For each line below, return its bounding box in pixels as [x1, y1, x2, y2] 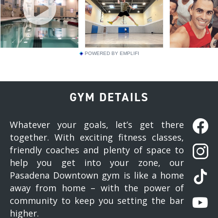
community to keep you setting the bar [10, 195, 184, 207]
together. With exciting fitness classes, [10, 131, 184, 144]
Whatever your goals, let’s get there [10, 119, 184, 131]
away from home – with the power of [10, 182, 184, 194]
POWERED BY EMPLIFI [84, 51, 139, 56]
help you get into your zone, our [10, 157, 184, 169]
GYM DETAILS [69, 90, 149, 106]
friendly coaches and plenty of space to [10, 144, 184, 156]
